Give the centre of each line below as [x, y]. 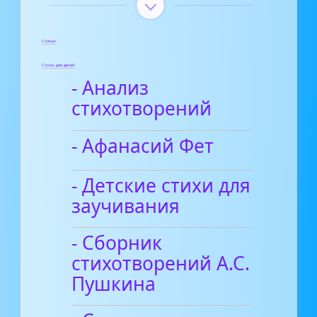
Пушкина [114, 283]
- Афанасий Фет [143, 145]
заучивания [126, 206]
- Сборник [117, 242]
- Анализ [110, 88]
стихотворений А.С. [161, 263]
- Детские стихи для [161, 185]
